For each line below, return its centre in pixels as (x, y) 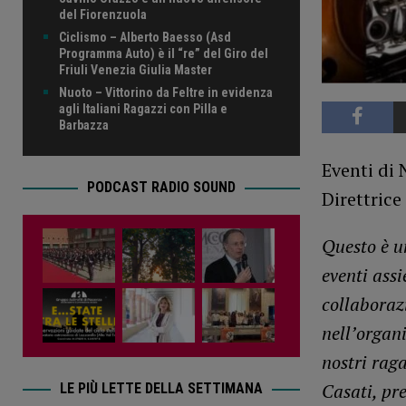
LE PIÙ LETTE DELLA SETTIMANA (161, 389)
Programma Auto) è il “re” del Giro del (164, 54)
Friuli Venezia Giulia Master (135, 70)
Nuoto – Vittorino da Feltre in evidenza (166, 93)
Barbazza (84, 126)
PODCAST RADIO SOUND (161, 188)
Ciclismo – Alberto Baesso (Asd (145, 38)
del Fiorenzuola (103, 15)
